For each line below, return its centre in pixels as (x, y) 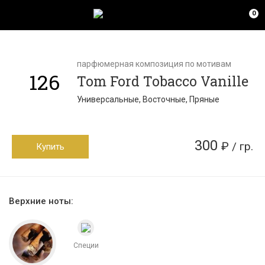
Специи (86, 245)
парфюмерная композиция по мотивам (154, 64)
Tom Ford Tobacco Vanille (163, 81)
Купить (50, 147)
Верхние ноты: (41, 201)
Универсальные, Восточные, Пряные (148, 99)
